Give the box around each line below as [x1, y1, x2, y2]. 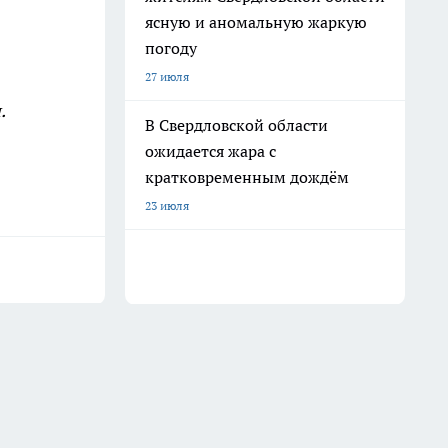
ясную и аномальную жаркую [145, 12, 367, 32]
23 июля [145, 198, 189, 213]
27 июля [145, 69, 189, 84]
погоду [145, 38, 197, 58]
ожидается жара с [145, 141, 276, 161]
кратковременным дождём [145, 167, 349, 187]
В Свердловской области [145, 115, 328, 135]
